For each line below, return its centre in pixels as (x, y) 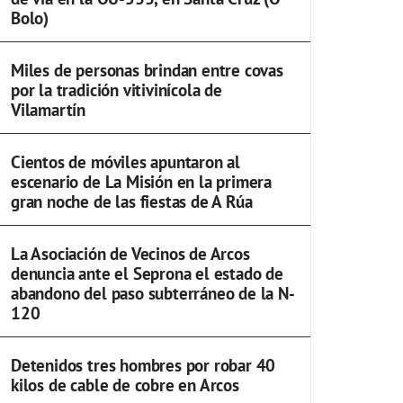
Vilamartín (49, 109)
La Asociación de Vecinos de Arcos (130, 253)
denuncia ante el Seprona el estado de (147, 273)
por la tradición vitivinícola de (116, 90)
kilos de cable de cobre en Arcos (125, 385)
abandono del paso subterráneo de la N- (153, 293)
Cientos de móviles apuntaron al (126, 161)
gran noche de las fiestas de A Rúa (132, 201)
